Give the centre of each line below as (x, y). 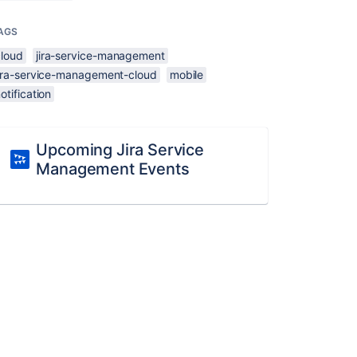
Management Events (113, 169)
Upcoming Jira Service (120, 150)
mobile (186, 75)
